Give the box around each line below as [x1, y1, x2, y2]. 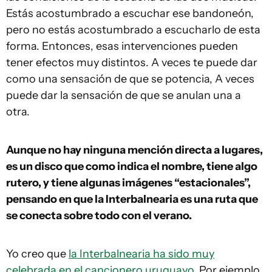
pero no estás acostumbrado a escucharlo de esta [6, 23, 260, 37]
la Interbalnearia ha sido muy [69, 247, 214, 261]
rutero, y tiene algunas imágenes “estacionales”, [6, 176, 251, 190]
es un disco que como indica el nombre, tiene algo [6, 160, 257, 174]
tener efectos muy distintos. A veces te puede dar [6, 56, 257, 70]
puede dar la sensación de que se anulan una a [6, 89, 241, 103]
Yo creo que [6, 247, 69, 261]
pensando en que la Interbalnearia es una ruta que [6, 192, 258, 206]
